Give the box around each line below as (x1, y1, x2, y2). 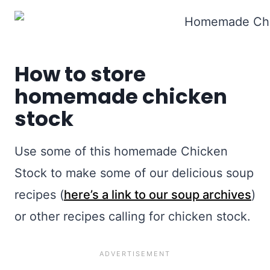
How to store (14, 60, 146, 89)
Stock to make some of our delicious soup (14, 166, 254, 181)
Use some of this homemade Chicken (14, 144, 228, 159)
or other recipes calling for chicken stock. (14, 209, 251, 224)
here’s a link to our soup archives (64, 187, 251, 202)
